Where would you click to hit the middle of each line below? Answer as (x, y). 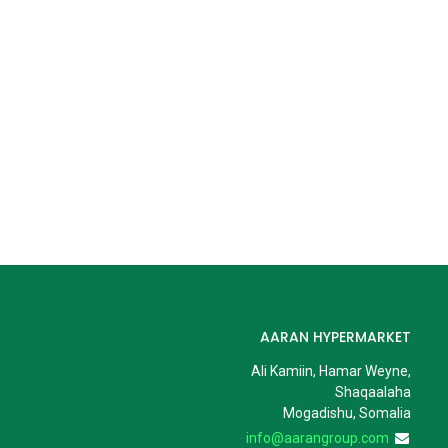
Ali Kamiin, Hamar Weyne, (330, 371)
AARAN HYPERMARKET (335, 337)
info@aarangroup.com (317, 438)
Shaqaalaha (372, 392)
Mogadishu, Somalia (346, 413)
